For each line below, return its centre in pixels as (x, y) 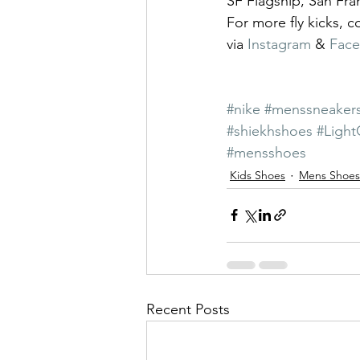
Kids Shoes (258, 176)
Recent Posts (188, 309)
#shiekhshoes (270, 131)
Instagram (279, 44)
